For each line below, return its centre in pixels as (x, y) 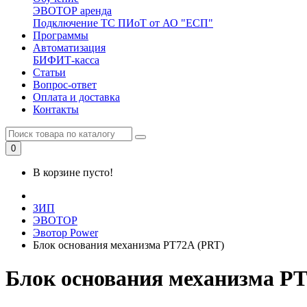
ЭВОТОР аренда (72, 11)
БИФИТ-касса (66, 60)
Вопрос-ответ (65, 85)
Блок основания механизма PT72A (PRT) (128, 245)
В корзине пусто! (73, 172)
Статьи (49, 72)
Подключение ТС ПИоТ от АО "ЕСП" (123, 23)
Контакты (56, 109)
